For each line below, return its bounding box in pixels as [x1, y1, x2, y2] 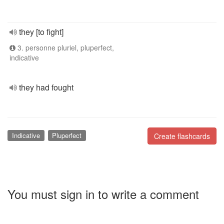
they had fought [19, 81, 73, 93]
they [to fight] [19, 26, 63, 37]
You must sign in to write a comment [7, 184, 199, 202]
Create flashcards [154, 131, 210, 141]
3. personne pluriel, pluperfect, [15, 42, 114, 52]
